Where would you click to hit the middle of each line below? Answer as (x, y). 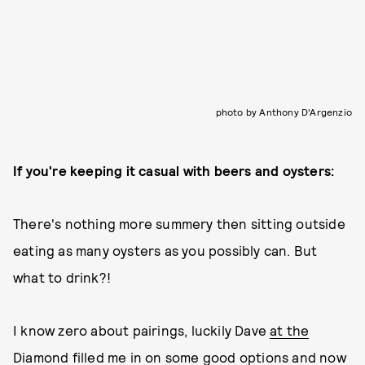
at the (290, 330)
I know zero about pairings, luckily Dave (142, 330)
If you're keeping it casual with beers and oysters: (174, 170)
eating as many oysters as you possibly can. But (165, 250)
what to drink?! (62, 277)
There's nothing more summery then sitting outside (179, 223)
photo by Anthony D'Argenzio (284, 111)
